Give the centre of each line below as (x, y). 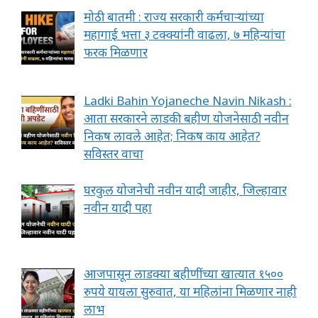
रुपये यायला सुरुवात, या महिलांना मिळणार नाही (190, 292)
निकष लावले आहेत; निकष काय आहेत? (172, 136)
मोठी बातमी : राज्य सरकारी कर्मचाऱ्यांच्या (174, 17)
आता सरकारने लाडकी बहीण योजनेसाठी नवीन (186, 119)
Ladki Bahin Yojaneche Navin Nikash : (187, 101)
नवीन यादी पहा (117, 207)
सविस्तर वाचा (113, 154)
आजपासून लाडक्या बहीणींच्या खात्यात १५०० (183, 274)
